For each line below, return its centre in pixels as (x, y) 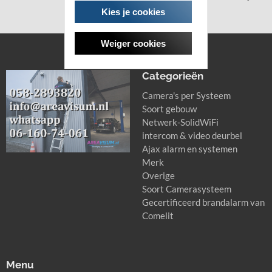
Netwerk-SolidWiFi (180, 122)
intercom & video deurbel (192, 136)
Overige (158, 176)
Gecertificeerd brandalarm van (203, 202)
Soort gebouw (169, 109)
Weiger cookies (133, 43)
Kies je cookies (133, 12)
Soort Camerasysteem (187, 189)
